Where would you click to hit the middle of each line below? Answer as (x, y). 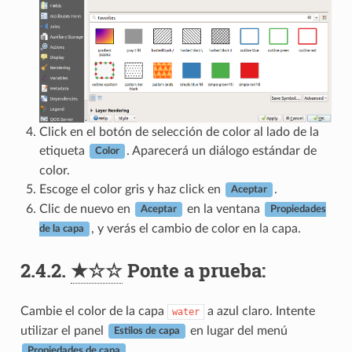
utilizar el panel (63, 330)
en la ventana (223, 209)
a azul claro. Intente (259, 311)
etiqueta (63, 150)
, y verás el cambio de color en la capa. (196, 228)
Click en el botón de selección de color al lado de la (179, 132)
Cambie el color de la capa (93, 311)
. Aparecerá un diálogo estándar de (221, 150)
